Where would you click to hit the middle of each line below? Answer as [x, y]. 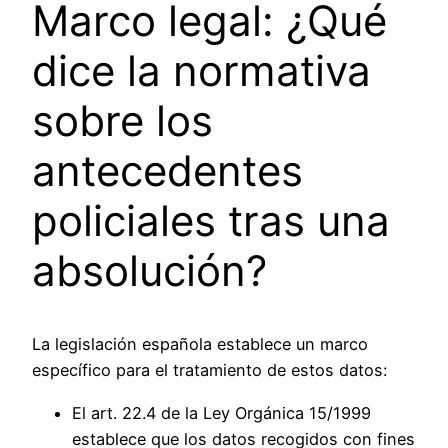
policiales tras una [211, 221]
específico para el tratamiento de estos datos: [209, 370]
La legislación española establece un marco [200, 344]
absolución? [149, 271]
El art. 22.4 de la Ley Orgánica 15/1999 [221, 412]
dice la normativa [201, 71]
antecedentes [167, 171]
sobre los [122, 121]
